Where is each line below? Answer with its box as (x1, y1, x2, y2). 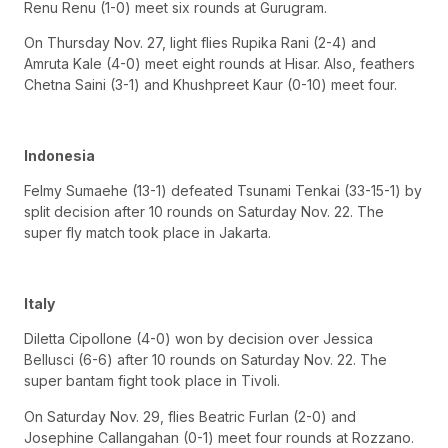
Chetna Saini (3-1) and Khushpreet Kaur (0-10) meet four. (24, 75, 397, 93)
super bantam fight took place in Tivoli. (24, 372, 280, 390)
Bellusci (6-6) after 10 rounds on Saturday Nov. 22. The (24, 351, 387, 369)
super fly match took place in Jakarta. (24, 224, 271, 242)
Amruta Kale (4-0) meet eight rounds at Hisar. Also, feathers (24, 54, 415, 72)
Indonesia (24, 146, 95, 164)
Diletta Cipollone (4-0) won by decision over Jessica (24, 330, 373, 348)
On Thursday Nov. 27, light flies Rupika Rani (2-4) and (24, 33, 376, 51)
